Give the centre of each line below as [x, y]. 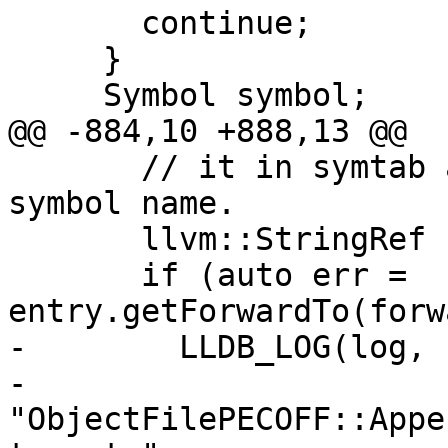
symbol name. [122, 203]
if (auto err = [74, 275]
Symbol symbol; [55, 95]
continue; [74, 23]
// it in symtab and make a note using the [74, 167]
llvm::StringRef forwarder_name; [74, 239]
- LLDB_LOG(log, [217, 347]
